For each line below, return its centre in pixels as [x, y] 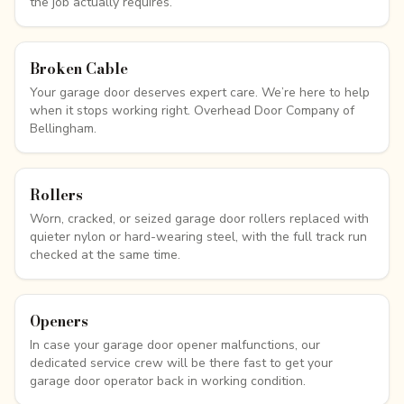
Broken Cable [79, 69]
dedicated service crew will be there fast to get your [181, 363]
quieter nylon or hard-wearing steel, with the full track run [198, 237]
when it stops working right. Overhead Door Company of [192, 110]
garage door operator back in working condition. [168, 381]
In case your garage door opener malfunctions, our [175, 345]
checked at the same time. [105, 255]
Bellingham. [63, 129]
